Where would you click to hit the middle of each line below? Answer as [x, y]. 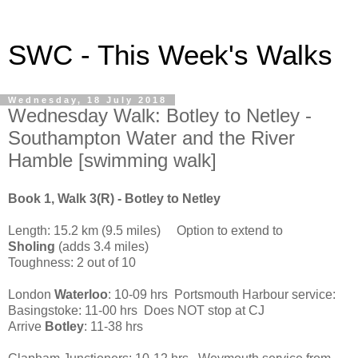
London [31, 294]
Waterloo [81, 294]
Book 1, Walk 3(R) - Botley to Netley [114, 198]
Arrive [26, 326]
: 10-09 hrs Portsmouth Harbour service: [222, 294]
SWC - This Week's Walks [170, 55]
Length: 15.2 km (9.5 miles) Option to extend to [145, 230]
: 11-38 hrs [113, 326]
